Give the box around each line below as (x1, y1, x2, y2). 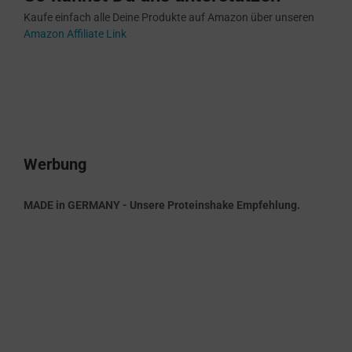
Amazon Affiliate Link (24, 27, 126, 41)
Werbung (24, 155, 86, 174)
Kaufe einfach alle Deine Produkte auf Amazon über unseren (24, 11, 314, 24)
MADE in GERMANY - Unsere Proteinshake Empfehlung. (24, 198, 300, 211)
